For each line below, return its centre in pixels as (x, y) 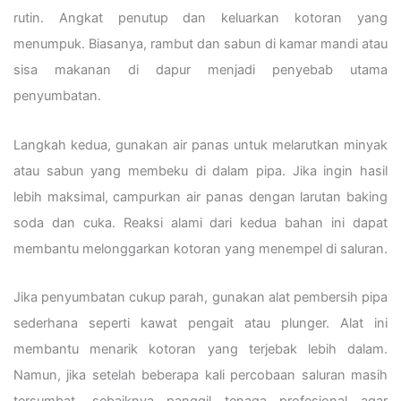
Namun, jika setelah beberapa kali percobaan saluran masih (200, 375)
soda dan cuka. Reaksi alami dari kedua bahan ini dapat (200, 222)
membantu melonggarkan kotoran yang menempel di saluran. (200, 248)
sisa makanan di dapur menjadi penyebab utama (200, 70)
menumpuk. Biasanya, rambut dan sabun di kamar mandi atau (200, 44)
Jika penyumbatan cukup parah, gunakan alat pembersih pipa (200, 298)
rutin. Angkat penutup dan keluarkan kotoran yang (200, 18)
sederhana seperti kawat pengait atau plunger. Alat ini (200, 324)
